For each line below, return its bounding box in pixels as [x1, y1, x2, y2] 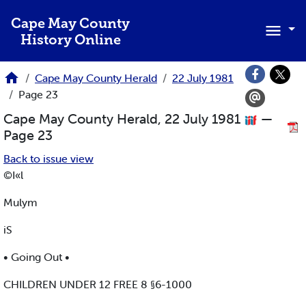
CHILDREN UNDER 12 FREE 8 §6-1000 [3, 277, 192, 292]
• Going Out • [3, 250, 70, 264]
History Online [20, 34, 121, 48]
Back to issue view [3, 152, 94, 166]
